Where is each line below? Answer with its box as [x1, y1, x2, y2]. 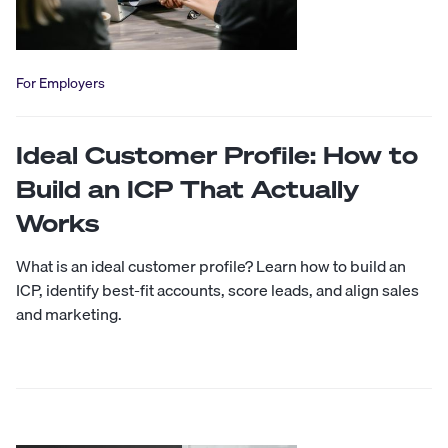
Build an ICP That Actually [16, 173, 359, 206]
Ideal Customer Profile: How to [16, 139, 418, 172]
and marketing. [16, 301, 122, 328]
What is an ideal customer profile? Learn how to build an [16, 253, 406, 280]
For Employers [16, 72, 105, 95]
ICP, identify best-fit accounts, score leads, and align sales [16, 277, 419, 304]
